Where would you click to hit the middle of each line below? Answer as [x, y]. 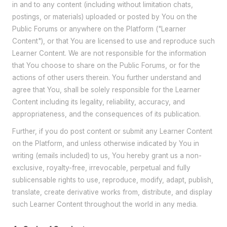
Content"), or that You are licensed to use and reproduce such [113, 41]
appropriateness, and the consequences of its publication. [106, 114]
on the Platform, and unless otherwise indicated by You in [106, 143]
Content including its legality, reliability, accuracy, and [99, 102]
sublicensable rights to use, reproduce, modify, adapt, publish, [113, 180]
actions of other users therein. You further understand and [107, 78]
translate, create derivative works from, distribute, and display [112, 192]
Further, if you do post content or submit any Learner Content [112, 131]
